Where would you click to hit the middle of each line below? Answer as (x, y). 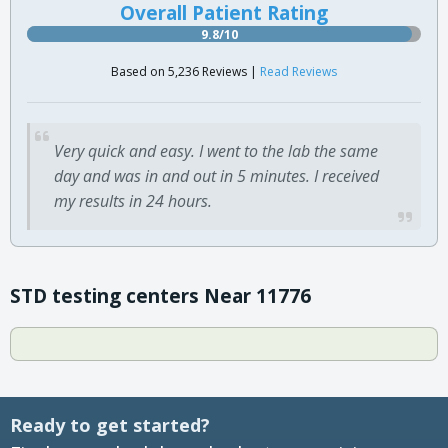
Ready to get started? (110, 424)
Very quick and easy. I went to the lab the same (216, 150)
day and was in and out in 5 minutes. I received (216, 175)
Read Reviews (298, 71)
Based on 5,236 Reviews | (185, 71)
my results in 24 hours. (133, 200)
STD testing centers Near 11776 (160, 295)
